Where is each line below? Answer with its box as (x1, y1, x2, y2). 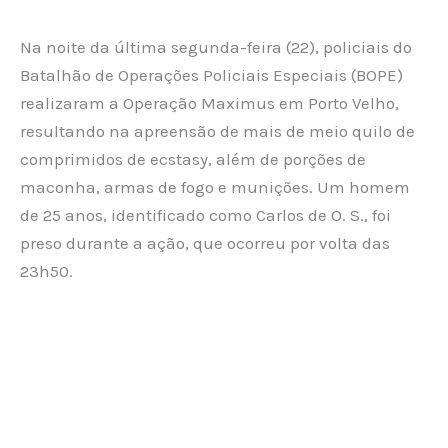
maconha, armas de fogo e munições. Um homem (20, 177, 410, 197)
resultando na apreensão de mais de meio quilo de (20, 121, 415, 141)
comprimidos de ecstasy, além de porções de (20, 149, 366, 169)
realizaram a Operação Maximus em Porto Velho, (20, 93, 399, 113)
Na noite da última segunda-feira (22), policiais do (20, 37, 412, 57)
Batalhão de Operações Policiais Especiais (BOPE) (20, 65, 403, 85)
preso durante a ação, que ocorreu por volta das (20, 233, 390, 253)
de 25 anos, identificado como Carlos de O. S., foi (20, 205, 391, 225)
